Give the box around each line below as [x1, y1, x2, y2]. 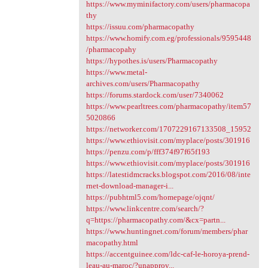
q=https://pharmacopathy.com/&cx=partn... [86, 215, 226, 224]
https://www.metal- [86, 67, 147, 77]
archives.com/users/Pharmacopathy [86, 78, 200, 88]
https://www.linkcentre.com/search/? [86, 203, 204, 213]
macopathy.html [86, 237, 138, 247]
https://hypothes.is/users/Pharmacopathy [86, 56, 218, 65]
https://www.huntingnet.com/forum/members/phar [86, 226, 248, 236]
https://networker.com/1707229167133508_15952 [86, 124, 251, 133]
